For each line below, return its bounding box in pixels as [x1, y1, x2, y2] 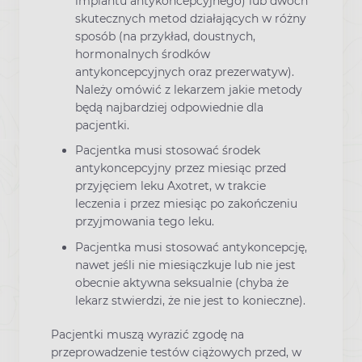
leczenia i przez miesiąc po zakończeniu [75, 196, 297, 212]
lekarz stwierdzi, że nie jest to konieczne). [75, 293, 305, 308]
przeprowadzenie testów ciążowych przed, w [51, 344, 301, 360]
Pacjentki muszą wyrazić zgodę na [51, 326, 244, 342]
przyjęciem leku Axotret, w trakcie [75, 179, 266, 194]
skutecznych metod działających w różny [75, 11, 306, 27]
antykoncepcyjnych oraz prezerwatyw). [75, 65, 294, 80]
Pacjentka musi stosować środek [75, 143, 260, 158]
